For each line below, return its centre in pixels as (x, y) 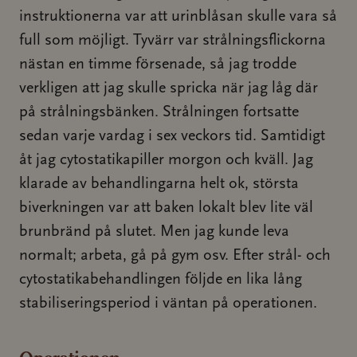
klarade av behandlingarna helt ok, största (159, 184)
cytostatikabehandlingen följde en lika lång (161, 280)
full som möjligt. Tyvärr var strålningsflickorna (173, 41)
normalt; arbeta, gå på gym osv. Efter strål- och (175, 256)
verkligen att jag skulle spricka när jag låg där (169, 88)
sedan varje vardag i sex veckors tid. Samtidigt (172, 136)
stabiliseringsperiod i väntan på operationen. (168, 304)
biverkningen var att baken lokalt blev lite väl (166, 208)
